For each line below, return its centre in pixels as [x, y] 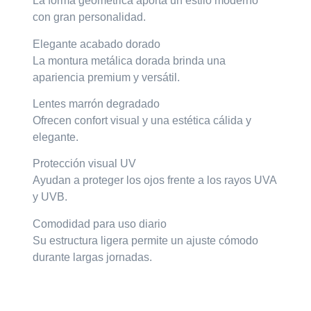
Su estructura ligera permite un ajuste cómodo [146, 240]
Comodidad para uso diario [100, 224]
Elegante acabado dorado [97, 44]
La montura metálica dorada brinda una [129, 60]
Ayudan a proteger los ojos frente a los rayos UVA [155, 180]
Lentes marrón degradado [96, 104]
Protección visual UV [85, 164]
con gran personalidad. [90, 17]
